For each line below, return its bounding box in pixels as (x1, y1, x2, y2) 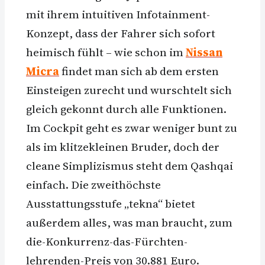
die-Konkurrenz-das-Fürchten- (26, 234, 188, 250)
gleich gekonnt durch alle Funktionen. (26, 101, 227, 117)
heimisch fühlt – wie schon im (26, 44, 186, 60)
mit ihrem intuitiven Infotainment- (26, 7, 210, 22)
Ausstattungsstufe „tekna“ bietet (26, 196, 195, 212)
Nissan (186, 44, 222, 60)
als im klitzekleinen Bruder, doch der (26, 139, 219, 155)
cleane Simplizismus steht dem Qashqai (26, 158, 233, 174)
